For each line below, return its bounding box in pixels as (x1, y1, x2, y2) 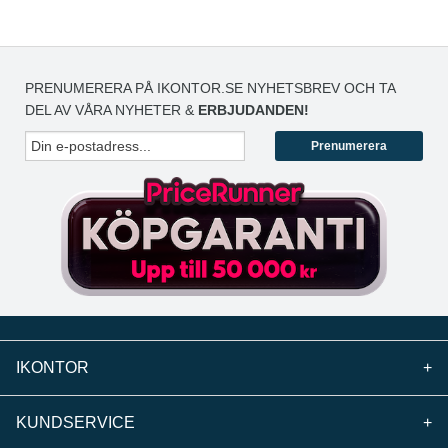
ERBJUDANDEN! (198, 102, 309, 119)
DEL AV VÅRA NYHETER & (25, 102, 198, 119)
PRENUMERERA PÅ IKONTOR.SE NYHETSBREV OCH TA (25, 80, 395, 97)
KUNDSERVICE (16, 413, 135, 431)
